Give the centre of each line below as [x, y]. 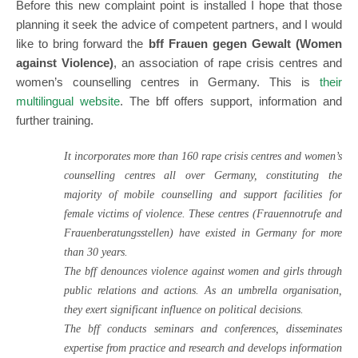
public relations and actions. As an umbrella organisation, [203, 291]
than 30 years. [96, 253]
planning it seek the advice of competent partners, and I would [179, 25]
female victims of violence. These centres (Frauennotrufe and [203, 214]
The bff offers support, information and [236, 101]
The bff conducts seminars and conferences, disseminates [203, 329]
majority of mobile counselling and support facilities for [203, 195]
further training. [55, 121]
